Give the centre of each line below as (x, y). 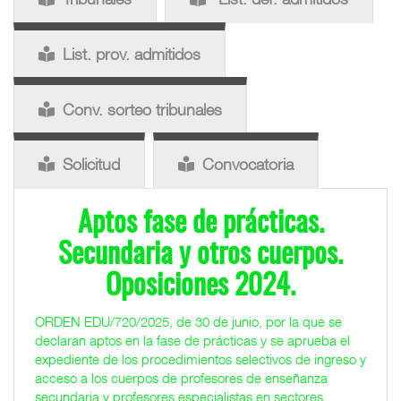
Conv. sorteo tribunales (142, 109)
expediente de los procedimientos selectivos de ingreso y (200, 358)
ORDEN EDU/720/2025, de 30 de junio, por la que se (188, 321)
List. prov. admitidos (132, 54)
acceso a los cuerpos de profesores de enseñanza (181, 377)
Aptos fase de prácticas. (200, 224)
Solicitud (91, 165)
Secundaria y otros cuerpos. (200, 256)
